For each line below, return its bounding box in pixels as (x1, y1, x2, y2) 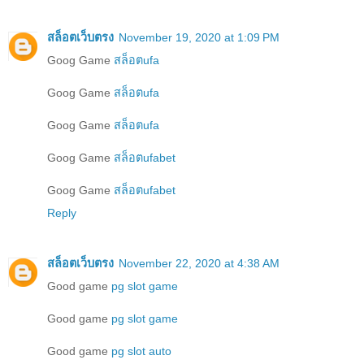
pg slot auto (111, 344, 171, 358)
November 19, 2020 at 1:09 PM (119, 31, 279, 45)
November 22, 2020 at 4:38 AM (119, 257, 279, 271)
